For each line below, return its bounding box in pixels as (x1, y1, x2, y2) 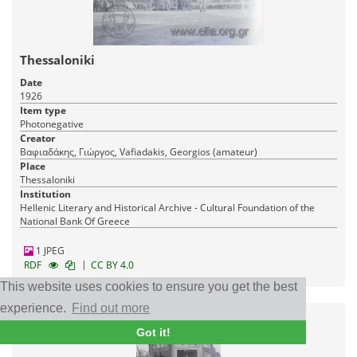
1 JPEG (33, 244, 65, 258)
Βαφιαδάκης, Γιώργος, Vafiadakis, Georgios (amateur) (20, 145, 257, 159)
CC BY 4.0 (91, 258, 134, 273)
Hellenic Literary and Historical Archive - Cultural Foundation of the (20, 201, 315, 215)
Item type (20, 104, 66, 118)
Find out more (72, 300, 151, 315)
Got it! (135, 326, 171, 339)
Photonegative (20, 117, 84, 131)
